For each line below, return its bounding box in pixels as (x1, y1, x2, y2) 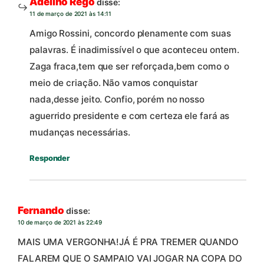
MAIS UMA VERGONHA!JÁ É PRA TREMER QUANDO (18, 236, 239, 248)
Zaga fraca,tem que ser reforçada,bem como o (29, 61, 229, 72)
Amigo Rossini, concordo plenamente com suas (29, 28, 231, 39)
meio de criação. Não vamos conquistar (29, 77, 199, 89)
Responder (29, 153, 70, 163)
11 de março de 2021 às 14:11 (29, 10, 112, 17)
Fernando (18, 204, 65, 216)
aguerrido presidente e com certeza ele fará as (29, 110, 230, 122)
